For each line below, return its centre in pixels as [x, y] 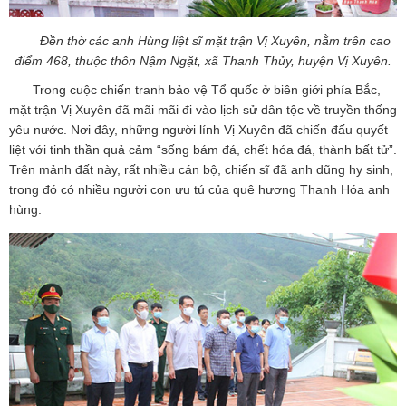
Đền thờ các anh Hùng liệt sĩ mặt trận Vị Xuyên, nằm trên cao [215, 40]
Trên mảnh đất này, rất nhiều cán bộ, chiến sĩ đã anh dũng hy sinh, [201, 169]
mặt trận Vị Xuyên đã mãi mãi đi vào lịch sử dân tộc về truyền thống [203, 109]
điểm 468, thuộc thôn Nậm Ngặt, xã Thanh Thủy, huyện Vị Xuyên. [203, 60]
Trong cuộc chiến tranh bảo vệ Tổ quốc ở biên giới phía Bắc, [207, 89]
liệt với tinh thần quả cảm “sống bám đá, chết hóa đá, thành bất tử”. [203, 149]
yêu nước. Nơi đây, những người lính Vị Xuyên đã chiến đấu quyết [198, 129]
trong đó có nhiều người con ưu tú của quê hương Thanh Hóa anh [199, 189]
